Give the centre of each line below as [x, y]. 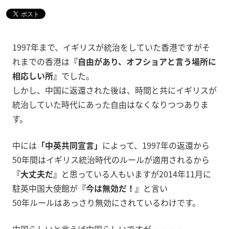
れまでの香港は [41, 61]
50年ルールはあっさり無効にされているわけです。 [106, 202]
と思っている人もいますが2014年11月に [136, 174]
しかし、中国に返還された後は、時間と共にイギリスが [114, 90]
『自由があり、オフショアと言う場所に [143, 61]
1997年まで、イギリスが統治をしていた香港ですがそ [111, 47]
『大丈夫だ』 [37, 174]
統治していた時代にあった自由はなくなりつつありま [110, 104]
